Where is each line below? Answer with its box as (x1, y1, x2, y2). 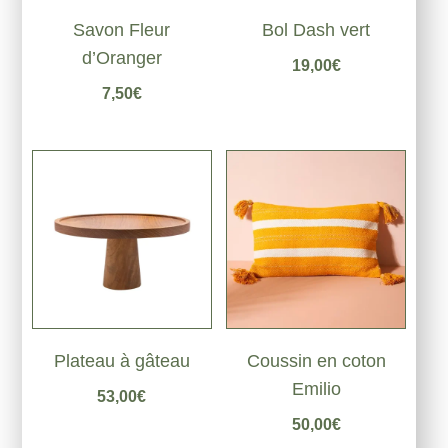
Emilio (291, 378, 341, 399)
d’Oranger (81, 48, 162, 69)
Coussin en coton (246, 350, 386, 371)
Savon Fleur (73, 20, 171, 41)
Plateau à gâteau (53, 351, 190, 372)
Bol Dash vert (262, 20, 371, 41)
